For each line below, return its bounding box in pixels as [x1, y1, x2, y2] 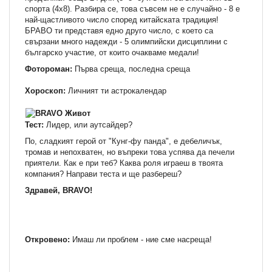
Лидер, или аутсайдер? [46, 120, 132, 129]
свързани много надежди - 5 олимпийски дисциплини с [25, 36, 228, 46]
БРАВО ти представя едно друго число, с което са [25, 25, 213, 35]
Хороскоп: [25, 86, 68, 95]
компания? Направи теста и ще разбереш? [25, 169, 182, 178]
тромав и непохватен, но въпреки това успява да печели [25, 147, 234, 157]
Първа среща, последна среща [75, 64, 190, 73]
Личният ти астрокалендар [68, 86, 166, 95]
